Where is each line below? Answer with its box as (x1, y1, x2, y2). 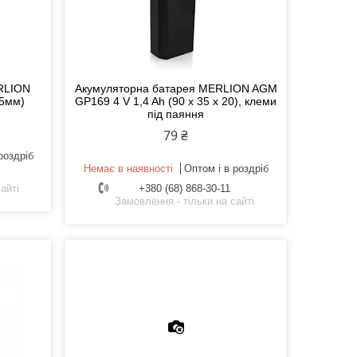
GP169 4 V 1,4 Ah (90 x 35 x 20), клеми (75, 95, 277, 108)
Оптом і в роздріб (183, 163, 269, 175)
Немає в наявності (83, 163, 173, 175)
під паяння (147, 108, 205, 121)
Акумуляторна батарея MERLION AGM (74, 82, 277, 96)
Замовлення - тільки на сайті (114, 195, 254, 208)
